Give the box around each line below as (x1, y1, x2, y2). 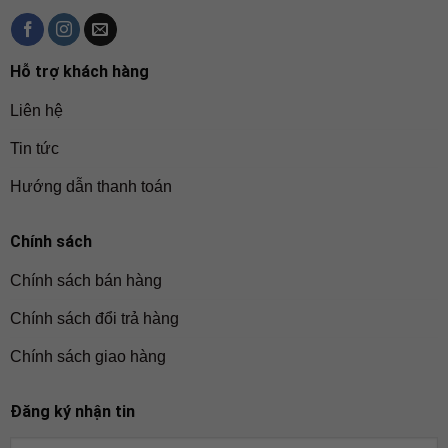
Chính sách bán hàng (9, 272, 162, 290)
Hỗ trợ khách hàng (9, 62, 149, 82)
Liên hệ (9, 102, 63, 120)
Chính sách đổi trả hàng (9, 310, 179, 328)
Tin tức (9, 140, 59, 158)
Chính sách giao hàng (9, 348, 166, 366)
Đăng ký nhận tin (9, 402, 135, 422)
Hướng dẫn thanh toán (9, 178, 172, 196)
